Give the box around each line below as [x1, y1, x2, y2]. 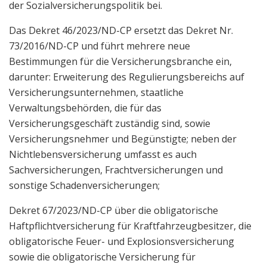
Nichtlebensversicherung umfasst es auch [9, 147, 197, 161]
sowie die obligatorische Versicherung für [9, 250, 195, 263]
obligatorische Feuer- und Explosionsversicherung [9, 234, 234, 248]
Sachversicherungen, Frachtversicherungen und [9, 163, 223, 176]
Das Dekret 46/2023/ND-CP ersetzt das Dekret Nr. [9, 23, 233, 37]
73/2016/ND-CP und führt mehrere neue [9, 39, 190, 52]
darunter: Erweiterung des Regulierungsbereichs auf [9, 70, 244, 83]
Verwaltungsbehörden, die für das [9, 101, 162, 114]
